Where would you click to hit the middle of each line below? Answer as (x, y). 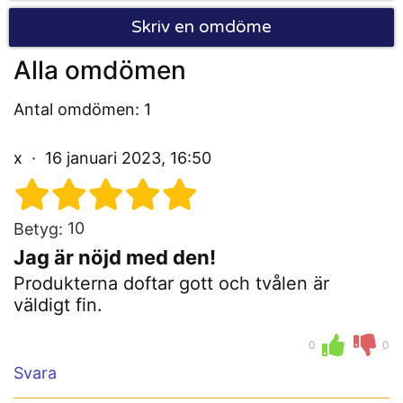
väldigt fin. (58, 305)
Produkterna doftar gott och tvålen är (171, 284)
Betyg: (38, 229)
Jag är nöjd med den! (115, 258)
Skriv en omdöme (201, 27)
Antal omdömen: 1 (82, 110)
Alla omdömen (100, 71)
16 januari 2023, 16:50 (126, 158)
